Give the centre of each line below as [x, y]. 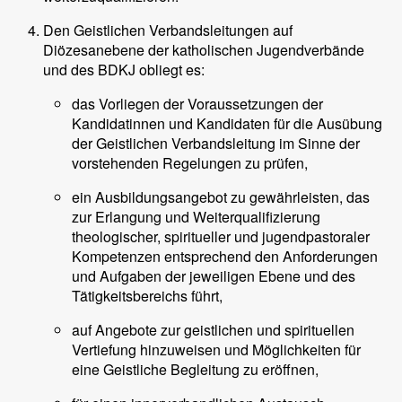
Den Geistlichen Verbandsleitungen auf [168, 30]
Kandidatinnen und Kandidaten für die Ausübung [227, 123]
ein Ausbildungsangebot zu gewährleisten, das [221, 197]
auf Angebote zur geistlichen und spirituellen [213, 330]
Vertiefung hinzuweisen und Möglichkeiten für [216, 350]
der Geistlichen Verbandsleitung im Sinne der [216, 143]
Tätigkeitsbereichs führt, [147, 296]
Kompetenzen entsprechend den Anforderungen [225, 256]
